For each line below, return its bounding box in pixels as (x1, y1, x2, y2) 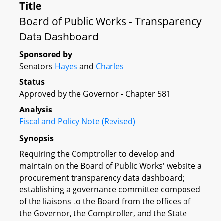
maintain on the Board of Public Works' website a (19, 160, 202, 171)
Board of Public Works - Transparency (19, 14, 202, 28)
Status (19, 76, 45, 87)
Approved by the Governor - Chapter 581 (19, 88, 171, 99)
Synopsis (19, 132, 54, 144)
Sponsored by (19, 49, 72, 60)
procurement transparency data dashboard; (19, 172, 184, 183)
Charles (96, 61, 124, 72)
